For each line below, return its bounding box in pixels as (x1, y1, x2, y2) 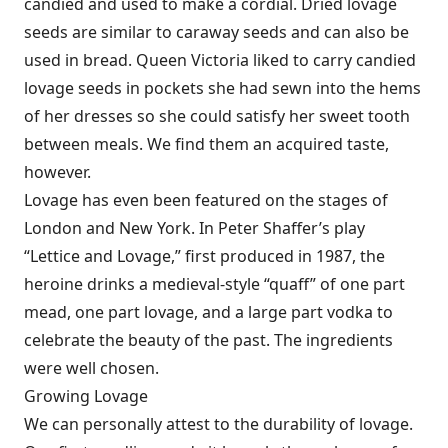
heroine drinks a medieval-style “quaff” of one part (24, 273, 405, 295)
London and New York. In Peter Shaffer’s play (24, 217, 365, 239)
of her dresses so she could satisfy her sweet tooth (24, 105, 410, 127)
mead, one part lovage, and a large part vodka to (24, 301, 393, 323)
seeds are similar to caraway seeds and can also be (24, 21, 409, 43)
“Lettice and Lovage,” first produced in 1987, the (24, 245, 385, 267)
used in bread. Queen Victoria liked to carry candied (24, 49, 416, 71)
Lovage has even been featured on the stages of (24, 189, 388, 211)
